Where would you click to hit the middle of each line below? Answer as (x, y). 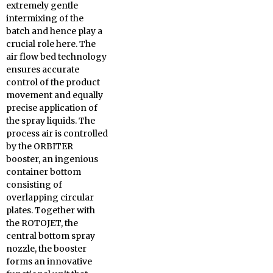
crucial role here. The (51, 44)
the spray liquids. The (51, 121)
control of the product (53, 83)
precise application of (52, 108)
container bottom (44, 172)
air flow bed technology (56, 57)
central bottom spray (51, 236)
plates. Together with (51, 211)
